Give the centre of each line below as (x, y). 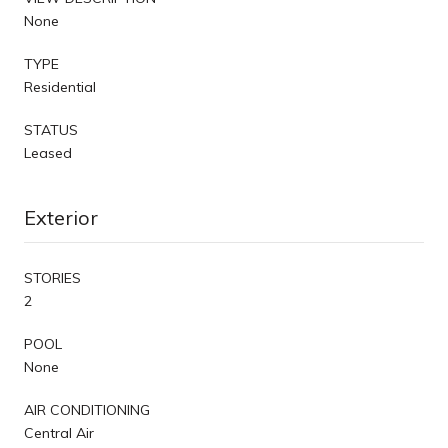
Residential (60, 86)
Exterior (61, 217)
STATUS (51, 129)
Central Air (59, 432)
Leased (48, 152)
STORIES (52, 277)
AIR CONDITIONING (87, 409)
